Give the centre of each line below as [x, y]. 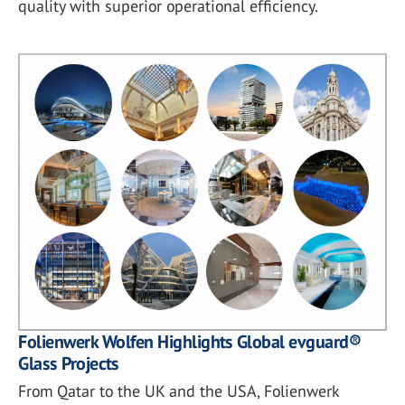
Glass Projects [68, 364]
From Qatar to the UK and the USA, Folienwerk [178, 391]
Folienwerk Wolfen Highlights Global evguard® [189, 342]
